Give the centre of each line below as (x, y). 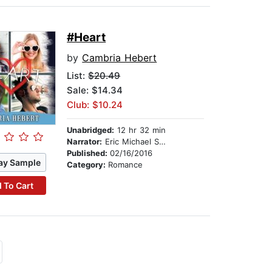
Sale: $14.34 (95, 90)
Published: (89, 153)
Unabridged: (91, 130)
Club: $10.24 (95, 105)
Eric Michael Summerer (131, 142)
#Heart (87, 38)
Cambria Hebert (120, 58)
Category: (88, 165)
